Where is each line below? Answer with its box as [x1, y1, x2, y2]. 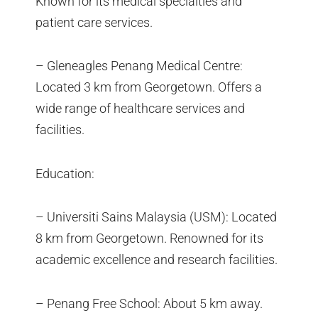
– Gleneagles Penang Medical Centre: [35, 58, 243, 74]
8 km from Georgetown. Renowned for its [35, 231, 263, 246]
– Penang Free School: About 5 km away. [35, 295, 263, 311]
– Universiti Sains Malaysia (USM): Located [35, 209, 277, 225]
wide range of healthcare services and [35, 101, 245, 116]
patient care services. [35, 14, 153, 30]
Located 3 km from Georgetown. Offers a [35, 79, 262, 95]
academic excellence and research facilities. [35, 252, 278, 268]
